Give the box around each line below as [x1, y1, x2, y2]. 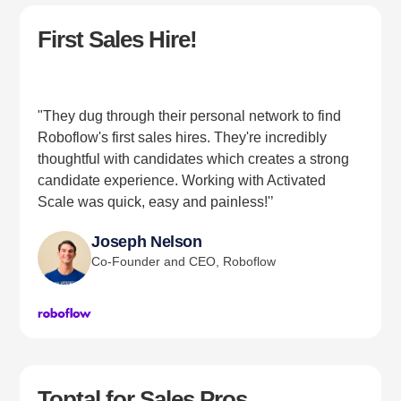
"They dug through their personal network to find [38, 108, 342, 124]
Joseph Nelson [91, 233, 202, 252]
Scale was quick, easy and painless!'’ [38, 194, 275, 210]
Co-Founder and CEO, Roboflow [91, 254, 277, 269]
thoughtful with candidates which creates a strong [38, 151, 350, 167]
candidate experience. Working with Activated [38, 173, 327, 189]
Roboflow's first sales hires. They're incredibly [38, 130, 328, 146]
